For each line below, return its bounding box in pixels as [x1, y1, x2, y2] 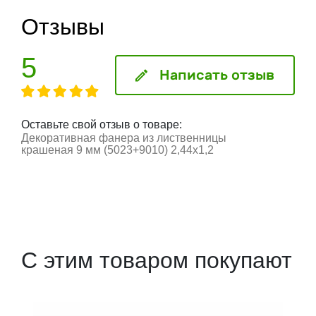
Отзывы [21, 14, 104, 40]
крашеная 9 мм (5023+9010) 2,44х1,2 [21, 144, 214, 157]
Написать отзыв [159, 66, 274, 84]
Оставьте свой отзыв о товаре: [21, 119, 182, 131]
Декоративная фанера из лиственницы [21, 132, 226, 145]
